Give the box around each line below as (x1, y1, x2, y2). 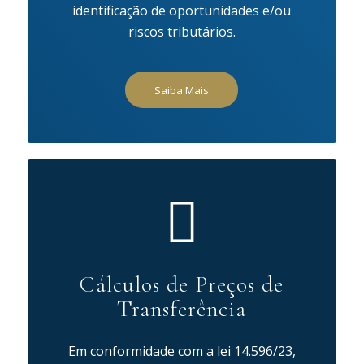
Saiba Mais (154, 83, 210, 98)
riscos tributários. (128, 22, 236, 41)
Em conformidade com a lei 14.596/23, (67, 341, 296, 360)
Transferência (117, 295, 247, 323)
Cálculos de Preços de (80, 271, 284, 299)
